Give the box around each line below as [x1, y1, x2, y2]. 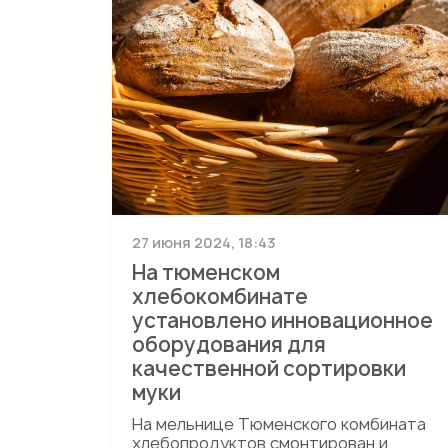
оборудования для [132, 331, 326, 358]
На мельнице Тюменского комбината [132, 413, 426, 435]
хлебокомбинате [132, 283, 308, 310]
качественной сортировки [132, 355, 406, 382]
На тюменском [132, 259, 280, 286]
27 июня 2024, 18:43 [132, 233, 276, 252]
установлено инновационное [132, 307, 433, 334]
